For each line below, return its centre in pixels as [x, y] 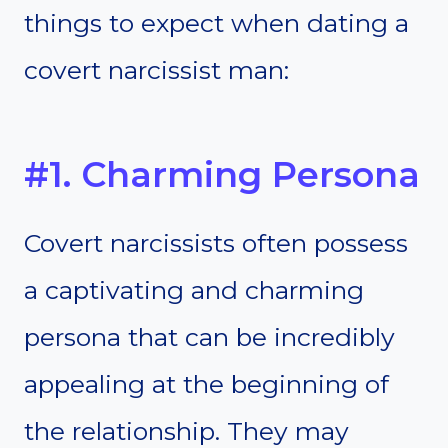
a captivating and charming [194, 290]
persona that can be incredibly [209, 337]
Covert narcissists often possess [216, 243]
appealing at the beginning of [206, 384]
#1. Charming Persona [222, 174]
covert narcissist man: [156, 70]
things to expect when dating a [216, 23]
